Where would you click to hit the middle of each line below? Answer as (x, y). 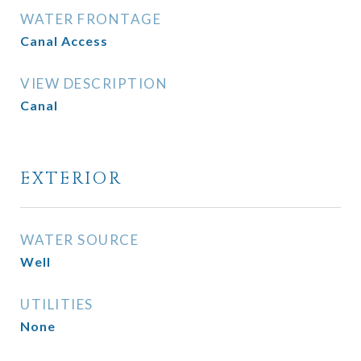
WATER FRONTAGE (91, 19)
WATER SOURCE (79, 240)
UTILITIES (57, 304)
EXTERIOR (71, 179)
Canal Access (64, 41)
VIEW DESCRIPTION (94, 83)
